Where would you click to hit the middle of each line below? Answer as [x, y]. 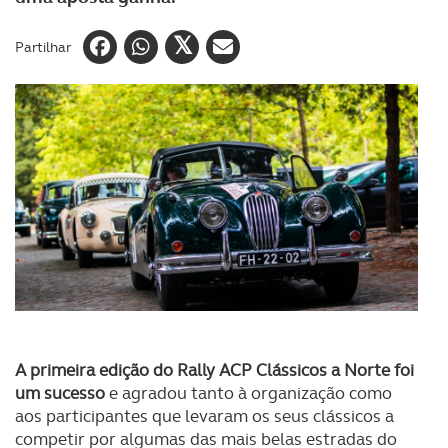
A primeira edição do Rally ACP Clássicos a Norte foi [214, 370]
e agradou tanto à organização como [248, 393]
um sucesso [60, 393]
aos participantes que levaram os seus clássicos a [204, 416]
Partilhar [43, 46]
